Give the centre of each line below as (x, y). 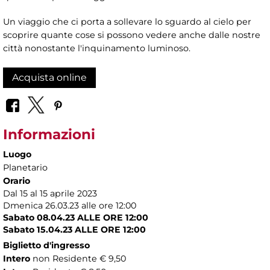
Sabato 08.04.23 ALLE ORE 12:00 (76, 217)
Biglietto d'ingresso (46, 245)
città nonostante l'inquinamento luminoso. (97, 49)
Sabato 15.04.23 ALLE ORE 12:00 (74, 229)
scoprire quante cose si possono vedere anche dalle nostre (132, 35)
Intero (18, 258)
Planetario (25, 167)
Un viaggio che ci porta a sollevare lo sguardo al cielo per (127, 22)
